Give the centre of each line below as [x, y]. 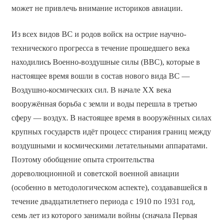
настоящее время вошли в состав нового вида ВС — [100, 76]
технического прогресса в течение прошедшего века [100, 48]
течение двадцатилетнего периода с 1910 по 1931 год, [103, 202]
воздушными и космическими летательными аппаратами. [109, 146]
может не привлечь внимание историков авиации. [97, 8]
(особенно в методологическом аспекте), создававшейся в [109, 188]
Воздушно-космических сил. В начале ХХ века [91, 90]
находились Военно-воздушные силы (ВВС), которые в [106, 62]
